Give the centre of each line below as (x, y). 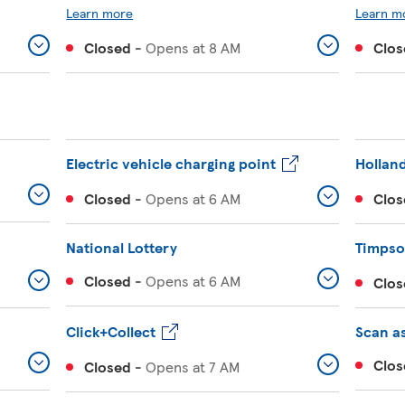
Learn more (100, 13)
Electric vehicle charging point (171, 163)
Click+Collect (111, 331)
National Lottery (122, 247)
